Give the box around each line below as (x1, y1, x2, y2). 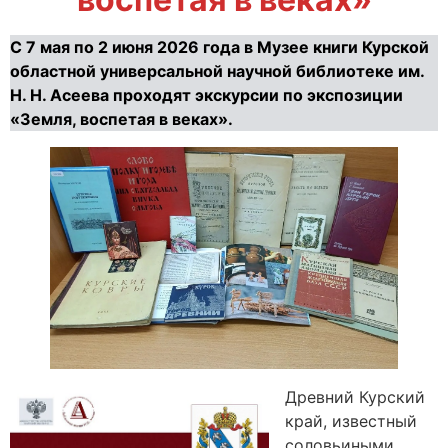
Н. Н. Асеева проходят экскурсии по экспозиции (10, 84, 403, 105)
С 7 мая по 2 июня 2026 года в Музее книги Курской (10, 36, 429, 57)
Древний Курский (285, 387, 425, 408)
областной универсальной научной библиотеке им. (10, 60, 424, 81)
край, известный (285, 411, 417, 432)
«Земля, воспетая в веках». (10, 108, 233, 129)
